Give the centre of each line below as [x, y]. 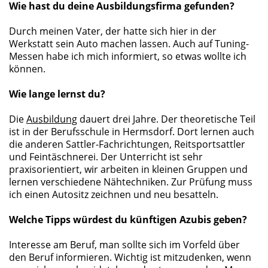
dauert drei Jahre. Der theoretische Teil [166, 119]
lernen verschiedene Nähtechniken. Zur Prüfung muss [131, 182]
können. [27, 69]
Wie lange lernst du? [57, 94]
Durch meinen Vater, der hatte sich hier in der [113, 31]
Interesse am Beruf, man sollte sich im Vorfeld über [124, 245]
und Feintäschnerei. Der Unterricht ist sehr [106, 157]
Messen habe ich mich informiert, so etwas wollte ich [128, 56]
